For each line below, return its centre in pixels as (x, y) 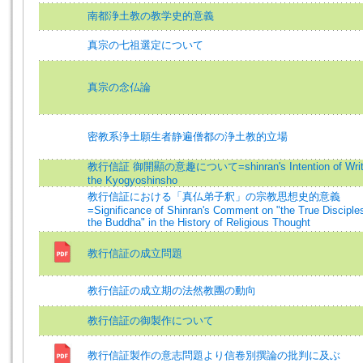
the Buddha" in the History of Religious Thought (199, 222)
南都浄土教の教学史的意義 (151, 16)
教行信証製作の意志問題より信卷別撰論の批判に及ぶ (214, 355)
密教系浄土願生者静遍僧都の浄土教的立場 (188, 137)
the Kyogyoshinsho (132, 180)
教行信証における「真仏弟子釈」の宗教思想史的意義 (214, 196)
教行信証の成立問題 (135, 253)
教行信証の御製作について (151, 320)
